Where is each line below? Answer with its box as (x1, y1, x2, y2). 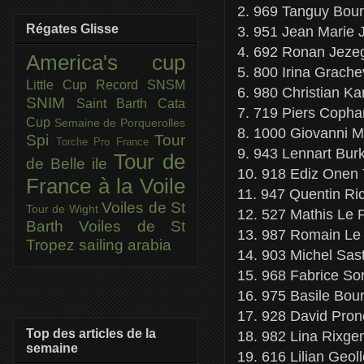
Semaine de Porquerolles (54, 116, 186, 130)
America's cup (26, 51, 185, 75)
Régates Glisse (26, 22, 119, 37)
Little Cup (26, 78, 96, 93)
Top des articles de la (26, 326, 156, 340)
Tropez (26, 236, 79, 254)
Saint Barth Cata (76, 97, 186, 111)
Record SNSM (96, 78, 185, 93)
